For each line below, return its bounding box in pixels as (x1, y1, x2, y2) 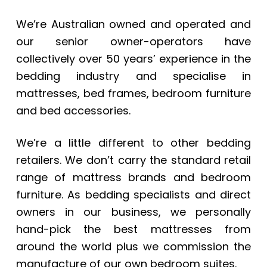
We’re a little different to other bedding (15, 135, 252, 151)
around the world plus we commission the (15, 239, 252, 254)
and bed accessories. (15, 103, 131, 119)
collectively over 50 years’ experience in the (15, 51, 252, 67)
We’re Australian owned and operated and (15, 17, 252, 32)
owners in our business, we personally (15, 204, 252, 220)
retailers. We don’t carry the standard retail (15, 153, 252, 168)
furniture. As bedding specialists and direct (15, 187, 252, 203)
